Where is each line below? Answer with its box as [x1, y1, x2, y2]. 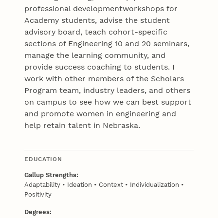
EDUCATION [24, 155, 62, 163]
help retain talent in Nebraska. [24, 120, 143, 130]
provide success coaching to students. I [24, 62, 175, 72]
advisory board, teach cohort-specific [24, 27, 168, 36]
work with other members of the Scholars [24, 73, 184, 83]
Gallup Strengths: [24, 171, 79, 179]
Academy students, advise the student [24, 15, 170, 25]
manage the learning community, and [24, 50, 166, 60]
